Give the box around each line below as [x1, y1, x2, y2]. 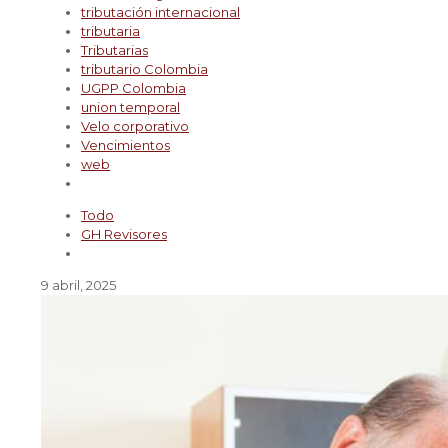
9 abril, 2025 [41, 277, 116, 293]
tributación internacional [81, 4, 240, 20]
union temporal [81, 99, 180, 115]
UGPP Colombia [81, 80, 186, 96]
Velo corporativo [81, 118, 189, 134]
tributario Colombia [81, 61, 208, 77]
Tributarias [81, 42, 148, 58]
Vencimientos [81, 137, 170, 153]
